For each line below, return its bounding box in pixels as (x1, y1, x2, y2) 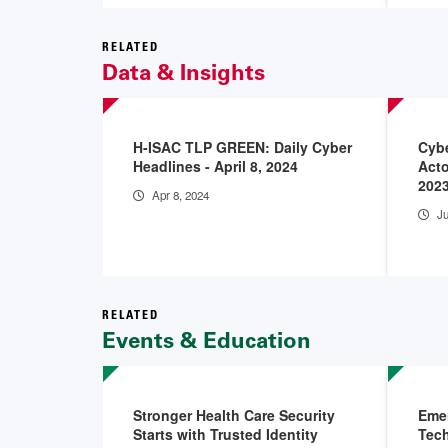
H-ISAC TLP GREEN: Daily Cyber (133, 136, 352, 157)
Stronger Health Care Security (133, 404, 335, 425)
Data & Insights (102, 58, 265, 86)
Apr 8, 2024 (152, 186, 209, 203)
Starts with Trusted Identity (133, 423, 318, 444)
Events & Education (102, 326, 311, 354)
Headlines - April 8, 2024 (133, 155, 298, 176)
